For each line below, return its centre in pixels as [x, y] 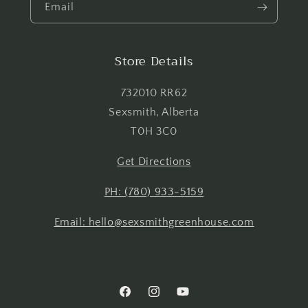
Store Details [154, 62]
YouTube [195, 299]
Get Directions [154, 162]
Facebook [139, 299]
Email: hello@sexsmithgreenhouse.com [154, 222]
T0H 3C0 [154, 132]
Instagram [169, 299]
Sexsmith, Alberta [154, 112]
